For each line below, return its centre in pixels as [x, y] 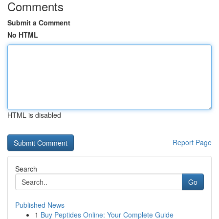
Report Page [192, 142]
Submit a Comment [39, 22]
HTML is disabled [34, 115]
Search [26, 169]
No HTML [23, 35]
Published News [40, 205]
